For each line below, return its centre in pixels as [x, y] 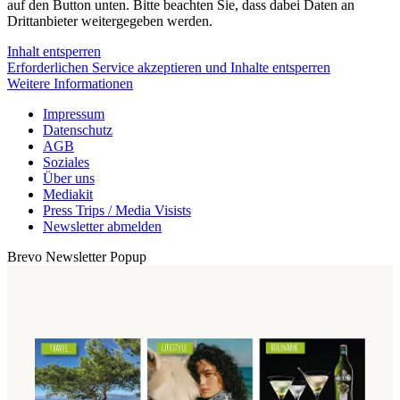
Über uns [69, 179]
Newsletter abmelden [102, 227]
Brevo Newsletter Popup [77, 257]
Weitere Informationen [70, 84]
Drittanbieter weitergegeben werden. [110, 21]
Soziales [66, 162]
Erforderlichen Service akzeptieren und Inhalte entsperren [169, 68]
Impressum [74, 114]
